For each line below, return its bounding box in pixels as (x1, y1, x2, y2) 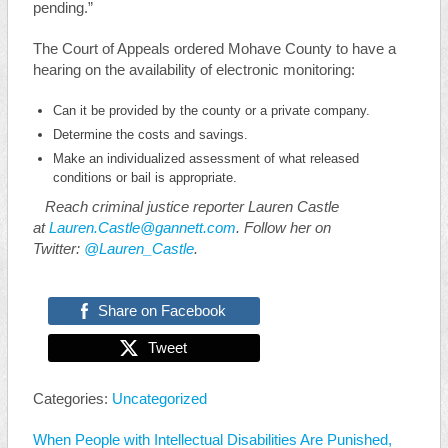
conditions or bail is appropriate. (52, 170, 241, 185)
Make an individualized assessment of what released (52, 151, 359, 166)
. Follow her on (235, 220, 331, 236)
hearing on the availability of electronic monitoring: (32, 62, 355, 78)
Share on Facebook (98, 302, 227, 319)
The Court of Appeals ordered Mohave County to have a (32, 41, 396, 57)
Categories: (32, 391, 112, 407)
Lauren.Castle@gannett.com (48, 220, 236, 236)
